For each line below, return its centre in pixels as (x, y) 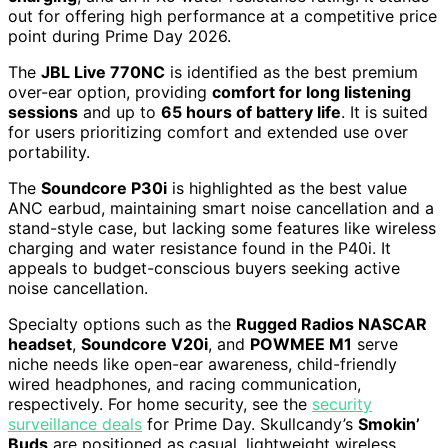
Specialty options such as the (122, 323)
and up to (119, 111)
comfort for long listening (311, 91)
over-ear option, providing (110, 91)
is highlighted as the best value (287, 187)
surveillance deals (75, 423)
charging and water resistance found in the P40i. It (199, 247)
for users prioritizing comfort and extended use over (208, 131)
